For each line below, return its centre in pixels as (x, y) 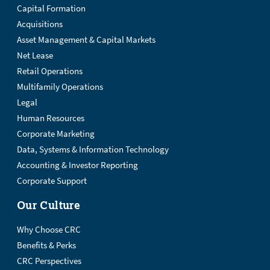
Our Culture (49, 205)
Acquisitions (40, 24)
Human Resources (51, 118)
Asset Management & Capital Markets (86, 40)
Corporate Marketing (56, 134)
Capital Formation (51, 8)
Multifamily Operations (60, 87)
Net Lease (35, 55)
